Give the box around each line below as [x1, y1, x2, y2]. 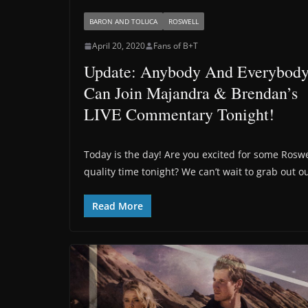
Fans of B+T [153, 40, 198, 52]
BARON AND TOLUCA [89, 16, 157, 27]
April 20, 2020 [92, 40, 145, 52]
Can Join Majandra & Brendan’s [84, 82, 298, 104]
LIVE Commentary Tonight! [84, 103, 274, 126]
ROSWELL [168, 16, 199, 27]
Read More [92, 199, 143, 213]
